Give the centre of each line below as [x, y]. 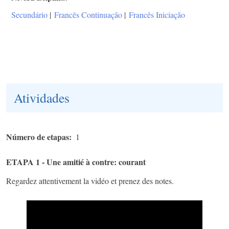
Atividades [42, 98]
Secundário [29, 15]
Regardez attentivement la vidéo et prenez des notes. [90, 181]
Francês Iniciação [157, 15]
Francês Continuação [88, 15]
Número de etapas [38, 137]
